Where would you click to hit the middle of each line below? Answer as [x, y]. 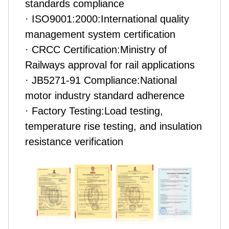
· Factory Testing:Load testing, [94, 111]
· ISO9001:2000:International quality [107, 19]
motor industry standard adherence [105, 96]
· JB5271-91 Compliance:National [101, 81]
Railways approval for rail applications [110, 65]
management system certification [100, 35]
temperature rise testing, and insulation [113, 127]
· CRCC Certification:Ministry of [96, 50]
